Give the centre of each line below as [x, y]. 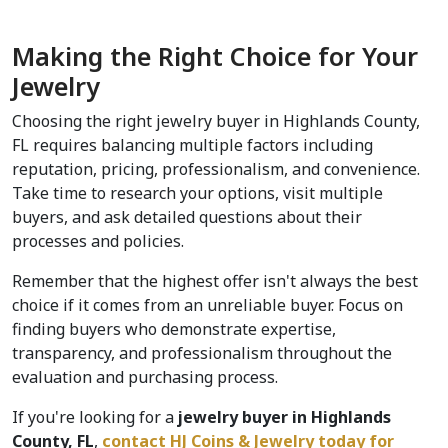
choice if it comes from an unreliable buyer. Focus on [207, 305]
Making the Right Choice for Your [215, 56]
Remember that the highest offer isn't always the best [215, 281]
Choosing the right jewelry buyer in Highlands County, [216, 121]
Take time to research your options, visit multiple [197, 193]
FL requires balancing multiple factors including [192, 145]
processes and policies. [98, 241]
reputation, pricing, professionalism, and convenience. [216, 169]
